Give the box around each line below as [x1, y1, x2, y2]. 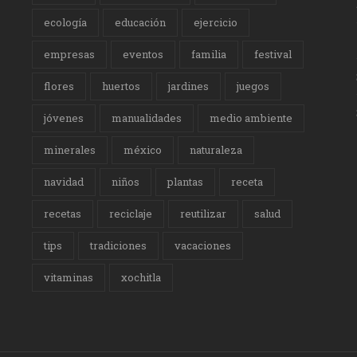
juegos [237, 79, 270, 94]
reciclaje [109, 206, 153, 222]
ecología [44, 15, 88, 30]
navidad [44, 175, 84, 190]
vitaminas [44, 270, 94, 285]
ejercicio [194, 15, 238, 30]
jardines [168, 79, 210, 94]
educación [115, 15, 167, 30]
